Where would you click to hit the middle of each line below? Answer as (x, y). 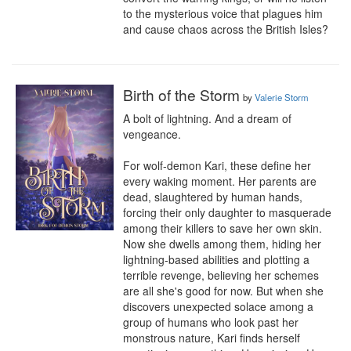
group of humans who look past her (211, 322)
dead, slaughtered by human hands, (213, 197)
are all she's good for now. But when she (223, 291)
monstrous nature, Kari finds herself (212, 338)
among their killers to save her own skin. (223, 228)
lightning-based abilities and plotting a (216, 259)
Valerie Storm (282, 97)
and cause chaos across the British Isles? (226, 29)
